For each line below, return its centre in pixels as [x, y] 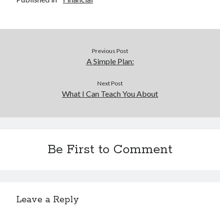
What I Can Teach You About [110, 94]
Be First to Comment [110, 150]
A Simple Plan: [110, 61]
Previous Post [110, 51]
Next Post [110, 83]
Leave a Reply [48, 200]
